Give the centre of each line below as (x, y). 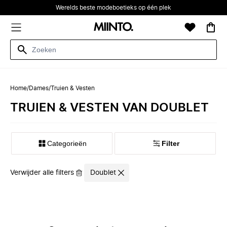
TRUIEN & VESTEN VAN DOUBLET (109, 108)
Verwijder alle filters (42, 173)
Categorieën (67, 143)
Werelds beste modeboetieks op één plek (113, 8)
